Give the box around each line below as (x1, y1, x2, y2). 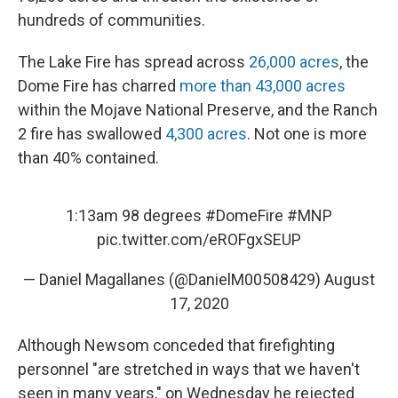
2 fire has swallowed (18, 124, 165, 143)
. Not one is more (247, 124, 367, 143)
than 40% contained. (18, 148, 159, 167)
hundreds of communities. (18, 11, 205, 29)
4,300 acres (165, 124, 247, 143)
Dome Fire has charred (18, 76, 179, 95)
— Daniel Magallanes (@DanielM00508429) (23, 270, 324, 289)
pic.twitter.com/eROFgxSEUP (97, 230, 301, 249)
